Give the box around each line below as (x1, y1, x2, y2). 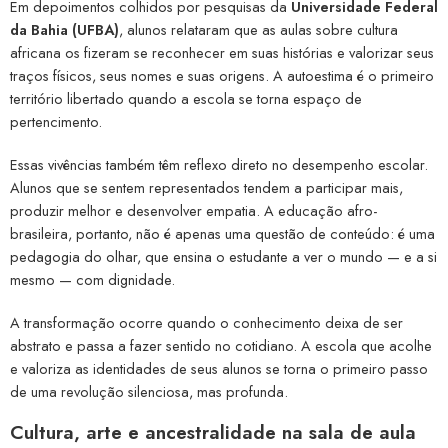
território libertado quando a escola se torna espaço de (10, 87, 362, 109)
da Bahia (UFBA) (10, 18, 119, 40)
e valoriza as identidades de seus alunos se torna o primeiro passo (10, 357, 428, 379)
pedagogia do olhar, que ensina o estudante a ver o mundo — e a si (10, 245, 437, 267)
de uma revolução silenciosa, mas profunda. (10, 380, 288, 402)
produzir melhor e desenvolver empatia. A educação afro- (10, 199, 377, 221)
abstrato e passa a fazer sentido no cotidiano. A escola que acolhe (10, 334, 432, 356)
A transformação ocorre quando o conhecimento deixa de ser (10, 311, 403, 333)
